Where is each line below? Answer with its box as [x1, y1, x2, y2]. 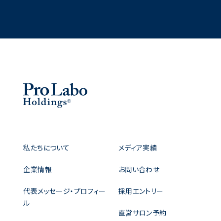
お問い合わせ [118, 165, 160, 174]
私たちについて [23, 143, 70, 152]
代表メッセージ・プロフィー [23, 186, 106, 195]
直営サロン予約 [118, 208, 167, 217]
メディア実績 [118, 143, 157, 152]
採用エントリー [118, 186, 164, 195]
